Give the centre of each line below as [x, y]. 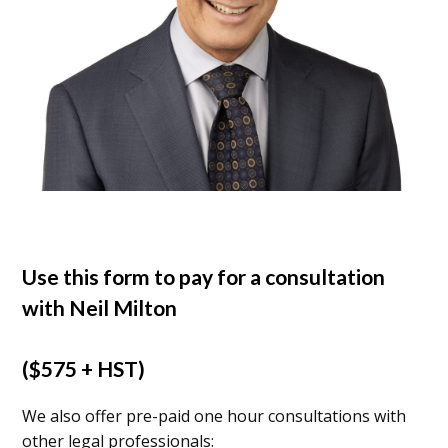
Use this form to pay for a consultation [204, 277]
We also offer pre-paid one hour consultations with [214, 416]
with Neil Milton [100, 308]
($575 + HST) [84, 369]
